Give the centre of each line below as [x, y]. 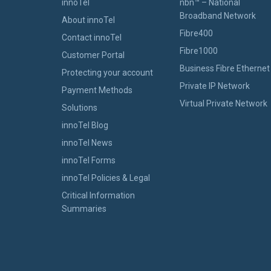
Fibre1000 [199, 51]
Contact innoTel [92, 38]
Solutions [80, 108]
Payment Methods [97, 90]
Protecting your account [107, 73]
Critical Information [98, 196]
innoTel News [87, 143]
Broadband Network [218, 16]
